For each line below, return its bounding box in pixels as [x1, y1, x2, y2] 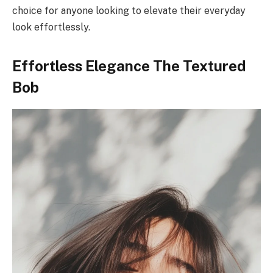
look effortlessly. [12, 21, 90, 34]
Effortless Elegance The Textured [12, 57, 246, 74]
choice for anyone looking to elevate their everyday [12, 5, 246, 17]
